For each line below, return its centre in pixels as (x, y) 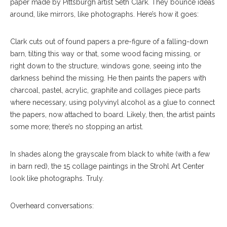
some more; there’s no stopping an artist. (77, 127)
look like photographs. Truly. (57, 179)
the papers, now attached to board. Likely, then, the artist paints (113, 115)
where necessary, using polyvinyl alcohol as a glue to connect (112, 103)
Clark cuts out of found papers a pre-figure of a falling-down (109, 42)
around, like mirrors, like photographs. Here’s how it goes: (104, 14)
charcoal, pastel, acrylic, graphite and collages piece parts (105, 90)
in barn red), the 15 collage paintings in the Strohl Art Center (107, 166)
